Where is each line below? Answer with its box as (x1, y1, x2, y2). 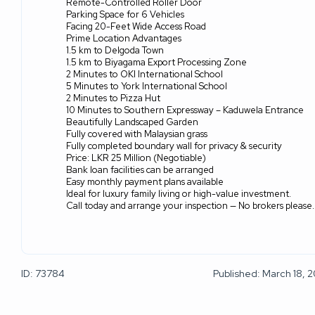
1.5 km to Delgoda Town (66, 44, 164, 57)
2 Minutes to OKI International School (66, 68, 223, 81)
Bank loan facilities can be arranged (66, 164, 214, 176)
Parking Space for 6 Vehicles (66, 8, 184, 21)
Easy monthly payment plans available (66, 176, 224, 188)
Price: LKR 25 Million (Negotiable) (66, 152, 206, 165)
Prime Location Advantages (66, 32, 181, 45)
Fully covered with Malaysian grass (66, 128, 207, 141)
